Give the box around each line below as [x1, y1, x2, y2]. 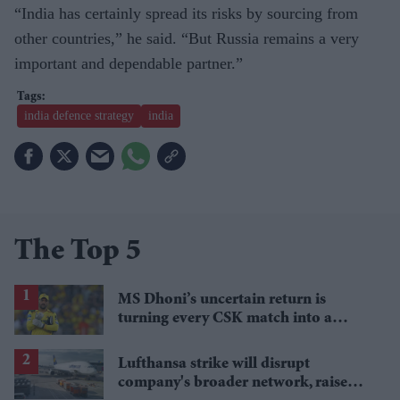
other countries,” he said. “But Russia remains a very [14, 29, 359, 47]
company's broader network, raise [118, 374, 347, 391]
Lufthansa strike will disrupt [118, 355, 310, 372]
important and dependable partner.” [14, 54, 243, 72]
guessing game [118, 329, 216, 346]
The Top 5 [14, 237, 141, 268]
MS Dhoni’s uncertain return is [118, 291, 326, 308]
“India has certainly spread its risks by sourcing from [14, 4, 358, 22]
